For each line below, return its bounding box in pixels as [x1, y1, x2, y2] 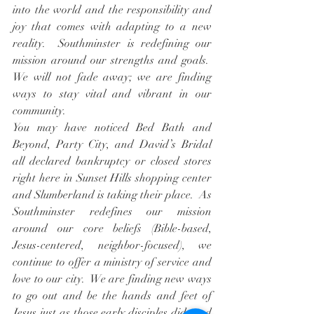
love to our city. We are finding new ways [13, 272, 212, 287]
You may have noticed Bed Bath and [13, 121, 212, 135]
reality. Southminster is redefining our [13, 36, 212, 51]
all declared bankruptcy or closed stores [13, 154, 212, 169]
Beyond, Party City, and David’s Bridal [13, 137, 212, 152]
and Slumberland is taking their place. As [13, 188, 212, 203]
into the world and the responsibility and [13, 3, 212, 18]
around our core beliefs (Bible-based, [13, 221, 212, 236]
